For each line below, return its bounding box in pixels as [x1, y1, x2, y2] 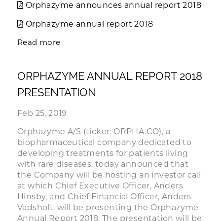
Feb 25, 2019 [17, 109, 67, 118]
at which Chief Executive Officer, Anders [17, 181, 183, 190]
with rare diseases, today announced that [17, 159, 188, 169]
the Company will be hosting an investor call [17, 170, 201, 180]
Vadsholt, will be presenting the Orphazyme [17, 203, 199, 212]
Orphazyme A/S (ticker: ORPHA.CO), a [17, 127, 170, 136]
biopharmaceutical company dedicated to [17, 138, 192, 147]
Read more [17, 37, 61, 47]
